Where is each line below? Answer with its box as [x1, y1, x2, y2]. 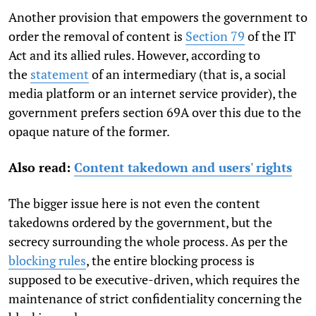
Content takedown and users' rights [74, 158, 292, 176]
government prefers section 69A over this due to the [8, 103, 301, 121]
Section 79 [186, 27, 245, 44]
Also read [8, 158, 66, 176]
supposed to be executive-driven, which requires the [8, 270, 300, 288]
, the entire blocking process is [86, 251, 255, 269]
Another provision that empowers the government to [8, 8, 308, 25]
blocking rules [8, 251, 86, 269]
